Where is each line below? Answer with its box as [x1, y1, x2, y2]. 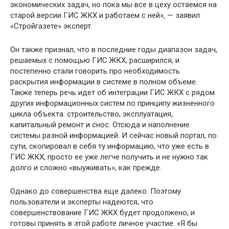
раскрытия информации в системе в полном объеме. [10, 77, 197, 86]
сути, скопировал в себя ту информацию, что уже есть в [10, 142, 209, 151]
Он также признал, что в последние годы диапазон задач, [10, 45, 217, 54]
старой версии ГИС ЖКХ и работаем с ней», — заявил [10, 11, 200, 20]
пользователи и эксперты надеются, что [10, 197, 153, 207]
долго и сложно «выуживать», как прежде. [10, 163, 162, 172]
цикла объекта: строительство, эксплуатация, [10, 109, 173, 119]
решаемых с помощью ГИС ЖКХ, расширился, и [10, 56, 179, 65]
